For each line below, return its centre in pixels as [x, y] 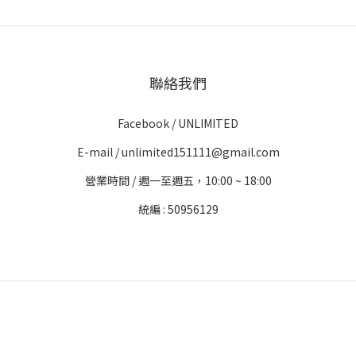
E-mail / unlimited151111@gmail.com [178, 152]
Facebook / [148, 123]
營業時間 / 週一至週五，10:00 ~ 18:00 [178, 180]
